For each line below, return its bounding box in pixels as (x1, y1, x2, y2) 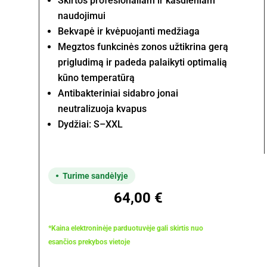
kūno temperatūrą (57, 72, 135, 83)
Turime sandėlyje (62, 171, 128, 181)
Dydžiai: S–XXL (57, 118, 123, 130)
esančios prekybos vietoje (48, 238, 130, 247)
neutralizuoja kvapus (57, 103, 147, 114)
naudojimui (57, 10, 105, 21)
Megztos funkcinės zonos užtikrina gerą (57, 41, 228, 52)
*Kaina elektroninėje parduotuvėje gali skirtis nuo (48, 224, 203, 233)
